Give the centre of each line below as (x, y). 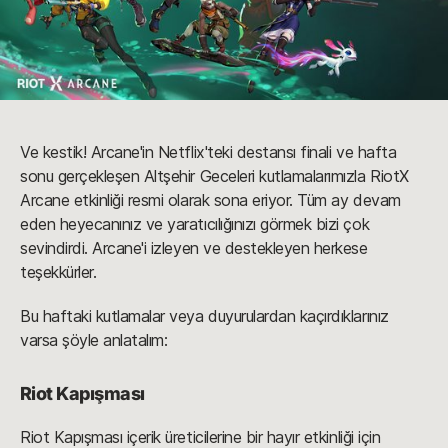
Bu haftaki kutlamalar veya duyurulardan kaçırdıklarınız (204, 316)
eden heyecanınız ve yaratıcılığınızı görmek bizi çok (195, 224)
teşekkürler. (60, 272)
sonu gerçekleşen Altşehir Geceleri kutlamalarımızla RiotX (214, 176)
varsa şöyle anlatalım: (96, 340)
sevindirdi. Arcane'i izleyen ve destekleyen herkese (194, 248)
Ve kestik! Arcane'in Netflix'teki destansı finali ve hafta (208, 152)
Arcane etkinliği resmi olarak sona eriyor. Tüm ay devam (210, 200)
